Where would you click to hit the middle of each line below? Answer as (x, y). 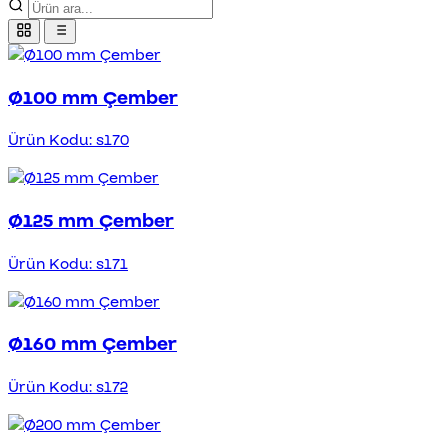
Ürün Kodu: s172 (68, 387)
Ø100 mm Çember (93, 97)
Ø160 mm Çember (92, 344)
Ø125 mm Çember (91, 220)
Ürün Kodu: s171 (68, 263)
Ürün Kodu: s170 (68, 140)
